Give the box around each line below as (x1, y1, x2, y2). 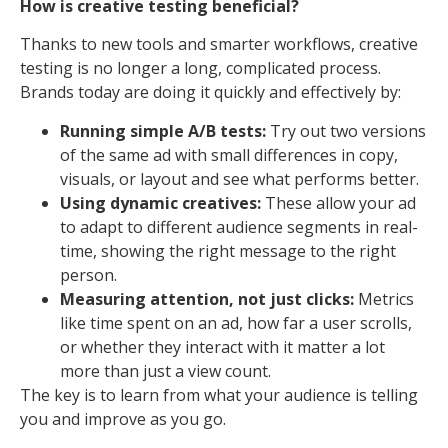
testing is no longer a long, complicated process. (20, 57, 381, 80)
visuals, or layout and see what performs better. (60, 167, 419, 190)
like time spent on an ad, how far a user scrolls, (60, 311, 412, 334)
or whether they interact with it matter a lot (60, 335, 385, 358)
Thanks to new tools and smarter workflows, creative (20, 33, 418, 56)
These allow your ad (261, 191, 416, 214)
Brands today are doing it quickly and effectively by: (20, 81, 401, 104)
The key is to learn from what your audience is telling (20, 383, 418, 406)
